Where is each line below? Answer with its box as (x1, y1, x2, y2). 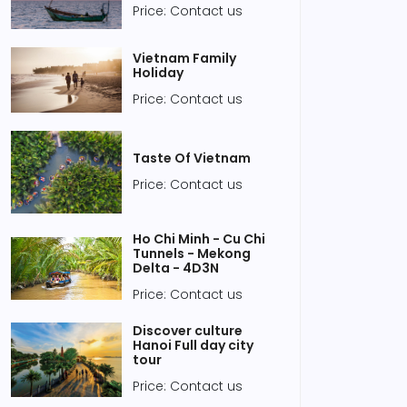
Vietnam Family (133, 48, 236, 67)
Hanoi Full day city (133, 336, 253, 355)
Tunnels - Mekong (133, 244, 251, 263)
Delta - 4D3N (133, 259, 219, 278)
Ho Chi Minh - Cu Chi (133, 230, 265, 249)
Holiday (133, 63, 184, 82)
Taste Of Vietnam (133, 148, 251, 167)
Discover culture (133, 322, 243, 341)
